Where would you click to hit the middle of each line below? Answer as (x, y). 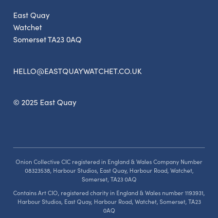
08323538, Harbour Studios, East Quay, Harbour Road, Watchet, (109, 171)
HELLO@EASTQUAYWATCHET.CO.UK (77, 71)
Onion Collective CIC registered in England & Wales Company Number (109, 162)
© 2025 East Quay (45, 102)
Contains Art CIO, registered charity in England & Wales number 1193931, (109, 193)
